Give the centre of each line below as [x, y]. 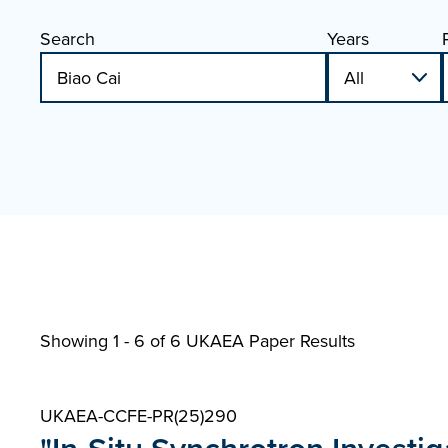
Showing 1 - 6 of [105, 340]
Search [67, 38]
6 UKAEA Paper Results [262, 340]
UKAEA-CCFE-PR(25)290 [138, 415]
